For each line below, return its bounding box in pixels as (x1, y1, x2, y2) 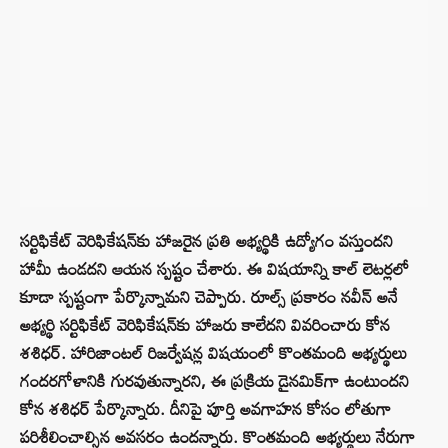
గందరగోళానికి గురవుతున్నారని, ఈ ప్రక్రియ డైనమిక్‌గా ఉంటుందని (20, 364, 409, 398)
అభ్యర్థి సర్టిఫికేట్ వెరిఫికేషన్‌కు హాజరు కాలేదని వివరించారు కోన (20, 308, 390, 342)
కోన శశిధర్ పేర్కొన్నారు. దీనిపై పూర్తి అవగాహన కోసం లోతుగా (20, 392, 391, 426)
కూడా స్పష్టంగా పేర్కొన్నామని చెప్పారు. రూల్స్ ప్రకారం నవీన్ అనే (20, 280, 398, 314)
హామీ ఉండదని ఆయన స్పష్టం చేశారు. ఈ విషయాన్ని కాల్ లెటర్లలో (20, 252, 409, 286)
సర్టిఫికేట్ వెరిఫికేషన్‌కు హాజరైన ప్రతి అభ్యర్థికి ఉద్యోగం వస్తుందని (20, 224, 393, 258)
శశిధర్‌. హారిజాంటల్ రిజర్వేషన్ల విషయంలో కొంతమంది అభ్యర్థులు (20, 336, 407, 370)
